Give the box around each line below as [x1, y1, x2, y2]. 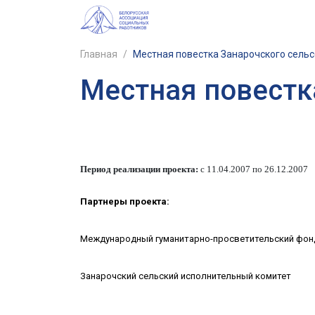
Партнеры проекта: [80, 196, 169, 207]
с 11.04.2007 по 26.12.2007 [198, 164, 308, 175]
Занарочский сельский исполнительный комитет [80, 271, 291, 282]
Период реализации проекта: [80, 164, 198, 175]
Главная [80, 49, 117, 60]
